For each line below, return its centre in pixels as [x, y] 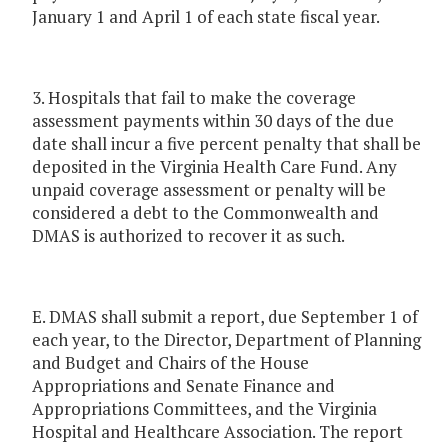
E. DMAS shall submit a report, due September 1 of [225, 317]
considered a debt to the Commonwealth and [205, 213]
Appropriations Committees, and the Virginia [204, 409]
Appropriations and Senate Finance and [183, 386]
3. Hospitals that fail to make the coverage [194, 98]
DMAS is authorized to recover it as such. [188, 236]
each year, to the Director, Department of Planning [226, 340]
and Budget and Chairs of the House [170, 363]
